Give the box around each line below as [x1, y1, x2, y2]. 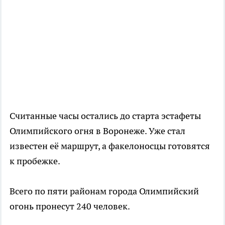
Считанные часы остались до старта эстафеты [10, 109, 201, 122]
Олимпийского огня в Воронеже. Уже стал [10, 125, 185, 137]
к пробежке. [10, 155, 60, 167]
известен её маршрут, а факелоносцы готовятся [10, 140, 210, 152]
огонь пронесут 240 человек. [10, 200, 130, 212]
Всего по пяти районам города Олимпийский [10, 185, 199, 197]
